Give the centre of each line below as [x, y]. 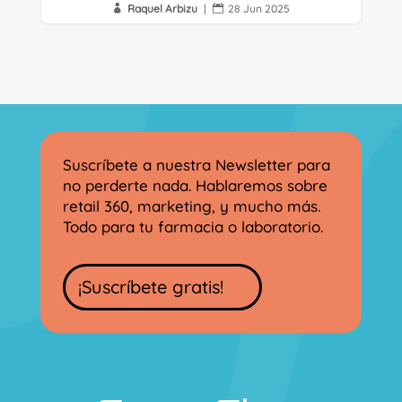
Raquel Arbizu [162, 9]
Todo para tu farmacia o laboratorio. [192, 227]
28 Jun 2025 [258, 9]
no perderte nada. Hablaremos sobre [195, 186]
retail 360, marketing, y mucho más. [191, 206]
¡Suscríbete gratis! [150, 287]
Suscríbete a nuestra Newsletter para [198, 165]
